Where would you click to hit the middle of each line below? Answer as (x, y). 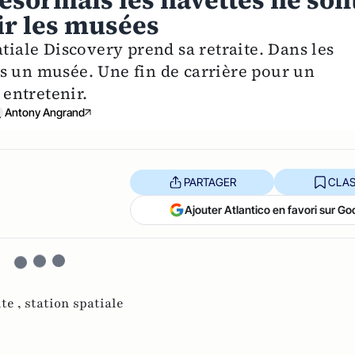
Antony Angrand (44, 113)
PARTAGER (210, 181)
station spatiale (74, 304)
